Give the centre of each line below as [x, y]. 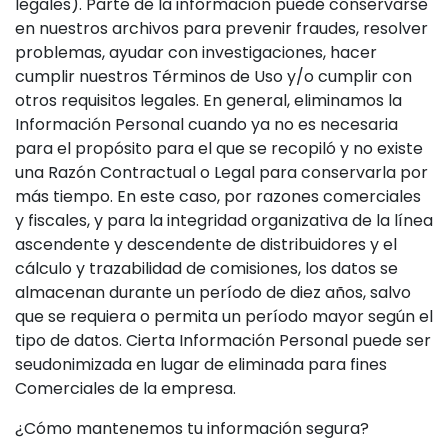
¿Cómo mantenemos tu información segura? [192, 428]
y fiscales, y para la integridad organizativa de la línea [224, 220]
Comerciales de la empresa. [125, 388]
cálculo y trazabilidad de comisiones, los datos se [206, 268]
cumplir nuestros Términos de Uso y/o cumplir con [213, 76]
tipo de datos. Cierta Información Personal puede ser [223, 340]
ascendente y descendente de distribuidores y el [206, 244]
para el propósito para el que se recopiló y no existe [219, 148]
